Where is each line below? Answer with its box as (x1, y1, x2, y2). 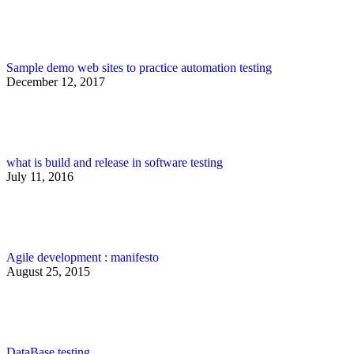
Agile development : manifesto (6, 250, 159, 264)
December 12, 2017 (6, 74, 105, 88)
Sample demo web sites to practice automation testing (6, 60, 272, 74)
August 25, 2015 (6, 264, 90, 278)
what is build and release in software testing (6, 155, 223, 169)
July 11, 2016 (6, 169, 73, 183)
